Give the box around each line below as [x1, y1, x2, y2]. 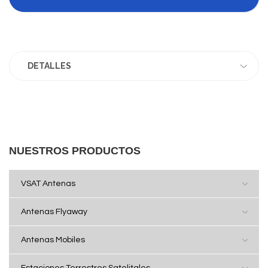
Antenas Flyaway [21, 208, 87, 216]
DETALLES [28, 61, 71, 71]
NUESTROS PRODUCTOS [9, 145, 141, 157]
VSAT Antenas [21, 179, 75, 188]
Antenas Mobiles [21, 236, 85, 244]
